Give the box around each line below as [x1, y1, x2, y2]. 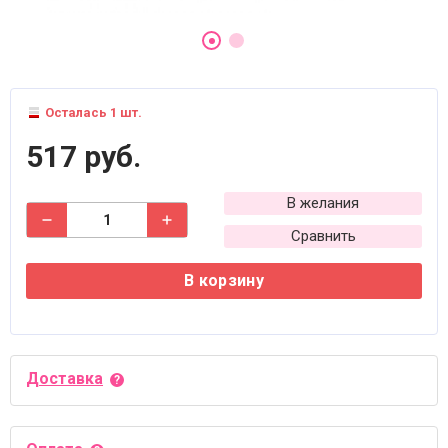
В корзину [184, 271, 264, 290]
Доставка [26, 369, 103, 388]
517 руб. [26, 139, 141, 174]
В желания [287, 194, 359, 212]
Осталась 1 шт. [42, 105, 142, 120]
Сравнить [290, 227, 356, 245]
